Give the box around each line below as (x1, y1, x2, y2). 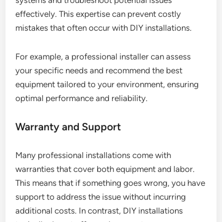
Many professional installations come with (15, 150, 171, 161)
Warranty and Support (15, 120, 121, 133)
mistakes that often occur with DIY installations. (15, 23, 192, 33)
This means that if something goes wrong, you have (15, 178, 206, 188)
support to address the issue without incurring (15, 192, 186, 202)
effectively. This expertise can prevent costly (15, 9, 181, 19)
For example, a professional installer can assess (15, 52, 191, 62)
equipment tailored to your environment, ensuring (15, 79, 199, 90)
